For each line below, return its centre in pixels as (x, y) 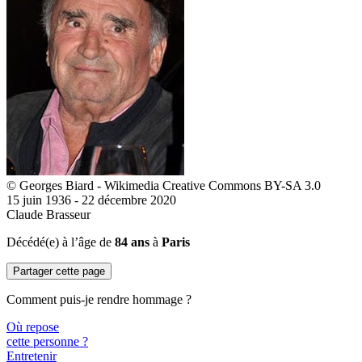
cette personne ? (47, 341)
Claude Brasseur (48, 215)
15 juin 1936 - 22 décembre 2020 (91, 200)
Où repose (33, 327)
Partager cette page (59, 271)
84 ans (132, 242)
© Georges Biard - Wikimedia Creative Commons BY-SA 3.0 (164, 185)
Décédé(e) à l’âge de (61, 242)
